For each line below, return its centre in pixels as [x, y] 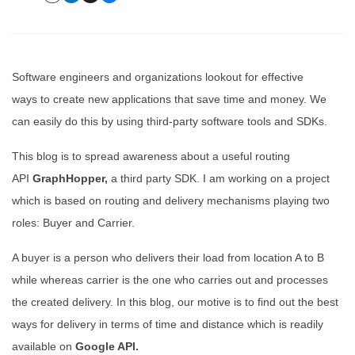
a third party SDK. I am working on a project [219, 178]
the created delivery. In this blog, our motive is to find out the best [175, 302]
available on [42, 346]
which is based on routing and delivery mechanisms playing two [171, 200]
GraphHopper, [70, 178]
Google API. [107, 346]
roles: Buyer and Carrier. [73, 223]
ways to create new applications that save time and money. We [169, 99]
